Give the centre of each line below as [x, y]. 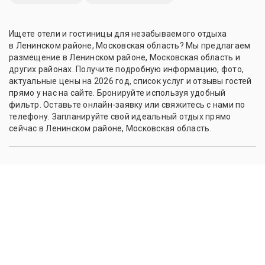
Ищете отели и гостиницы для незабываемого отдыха [118, 34]
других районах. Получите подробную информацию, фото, [126, 70]
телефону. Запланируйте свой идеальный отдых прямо [120, 117]
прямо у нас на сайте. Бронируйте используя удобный [117, 93]
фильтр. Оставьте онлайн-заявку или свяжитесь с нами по [127, 105]
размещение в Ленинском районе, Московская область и [125, 58]
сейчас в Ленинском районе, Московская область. [110, 129]
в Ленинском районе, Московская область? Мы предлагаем [130, 46]
